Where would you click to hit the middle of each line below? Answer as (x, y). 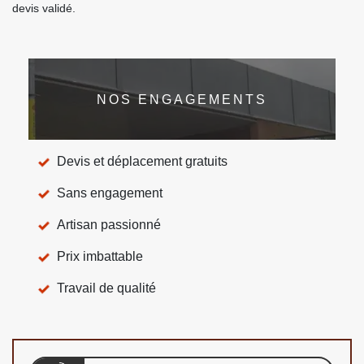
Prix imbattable (100, 256)
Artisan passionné (109, 225)
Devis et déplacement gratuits (142, 161)
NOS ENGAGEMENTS (182, 99)
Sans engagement (110, 193)
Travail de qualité (106, 288)
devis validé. (44, 8)
